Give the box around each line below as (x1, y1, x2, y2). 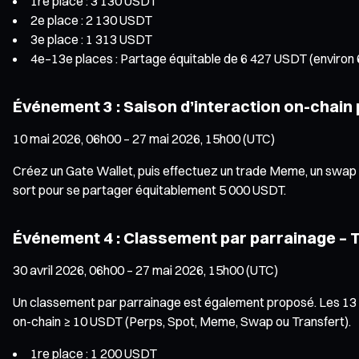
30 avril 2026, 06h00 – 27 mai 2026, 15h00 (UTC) (13, 261, 278, 278)
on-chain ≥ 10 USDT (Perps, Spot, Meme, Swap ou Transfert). (13, 313, 351, 329)
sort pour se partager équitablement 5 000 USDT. (13, 181, 286, 198)
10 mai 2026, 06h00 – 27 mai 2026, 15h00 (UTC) (13, 130, 275, 147)
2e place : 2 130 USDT (30, 11, 152, 28)
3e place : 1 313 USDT (30, 30, 152, 47)
